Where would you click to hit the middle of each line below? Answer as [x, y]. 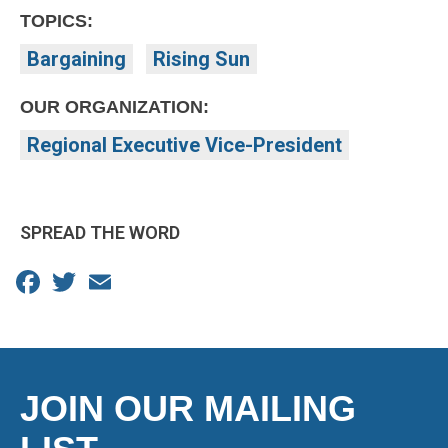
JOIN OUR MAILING [188, 409]
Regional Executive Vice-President [184, 145]
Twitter [111, 280]
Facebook [88, 280]
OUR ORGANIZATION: [114, 107]
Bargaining [76, 59]
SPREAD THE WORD [100, 233]
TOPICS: [56, 21]
